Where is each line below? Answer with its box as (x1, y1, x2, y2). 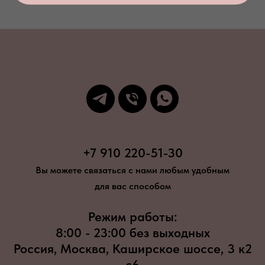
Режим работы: (88, 208, 177, 224)
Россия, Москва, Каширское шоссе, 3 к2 (13, 240, 252, 256)
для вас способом (94, 180, 171, 192)
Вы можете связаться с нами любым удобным (35, 164, 230, 176)
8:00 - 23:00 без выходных (55, 224, 210, 240)
